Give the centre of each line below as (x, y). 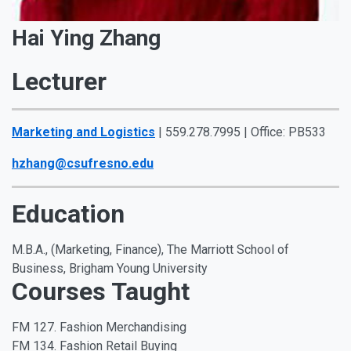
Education (68, 214)
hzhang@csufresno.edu (83, 164)
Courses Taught (101, 292)
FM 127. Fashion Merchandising (99, 327)
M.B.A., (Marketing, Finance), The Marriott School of (150, 250)
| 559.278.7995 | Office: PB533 (241, 132)
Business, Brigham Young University (110, 269)
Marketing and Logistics (83, 132)
